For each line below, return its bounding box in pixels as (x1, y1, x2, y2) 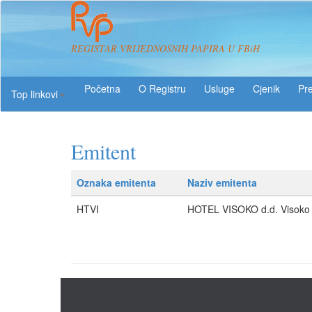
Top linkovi (11, 87, 58, 101)
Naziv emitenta (187, 175, 257, 189)
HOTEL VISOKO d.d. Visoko (187, 202, 310, 216)
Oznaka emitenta (77, 175, 156, 189)
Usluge (204, 81, 235, 95)
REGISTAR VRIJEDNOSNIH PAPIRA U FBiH (71, 42, 260, 55)
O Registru (139, 81, 186, 95)
